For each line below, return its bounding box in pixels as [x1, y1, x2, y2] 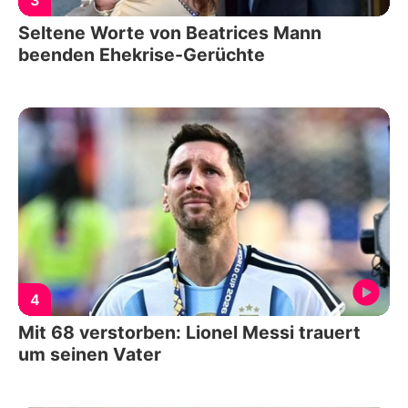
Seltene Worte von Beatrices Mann [18, 21, 321, 44]
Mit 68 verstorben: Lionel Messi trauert [18, 321, 361, 344]
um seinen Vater [18, 343, 161, 366]
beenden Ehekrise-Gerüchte [18, 43, 265, 66]
